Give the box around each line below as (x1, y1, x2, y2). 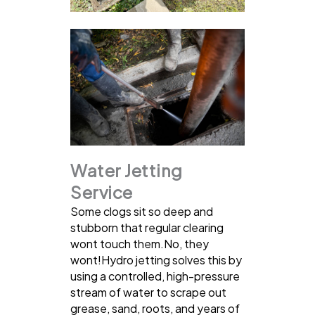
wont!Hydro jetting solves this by (70, 252, 242, 267)
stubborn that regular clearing (70, 219, 224, 235)
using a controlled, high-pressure (70, 268, 240, 283)
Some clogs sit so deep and (70, 203, 213, 219)
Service (70, 181, 133, 202)
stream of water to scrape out (70, 284, 226, 300)
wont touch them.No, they (70, 236, 209, 251)
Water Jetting (70, 159, 183, 181)
